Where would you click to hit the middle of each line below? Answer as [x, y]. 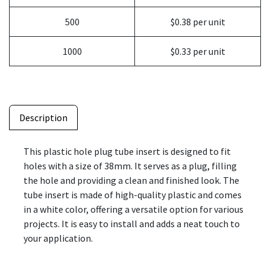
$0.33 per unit [198, 51]
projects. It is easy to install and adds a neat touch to [132, 223]
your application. [58, 238]
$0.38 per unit [198, 21]
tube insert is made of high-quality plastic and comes [133, 194]
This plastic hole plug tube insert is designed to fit [127, 151]
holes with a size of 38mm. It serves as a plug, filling [130, 165]
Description [43, 117]
